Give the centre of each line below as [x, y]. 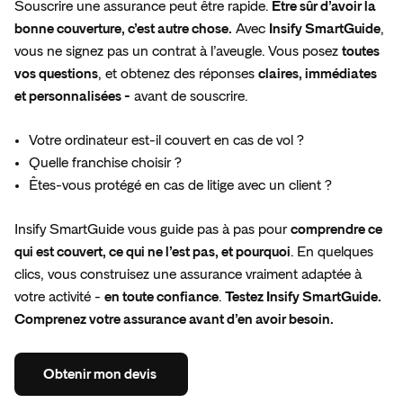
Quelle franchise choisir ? [105, 163]
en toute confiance [161, 297]
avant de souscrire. [189, 97]
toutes [361, 52]
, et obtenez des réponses [178, 74]
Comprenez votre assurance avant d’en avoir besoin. [174, 320]
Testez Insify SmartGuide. [303, 297]
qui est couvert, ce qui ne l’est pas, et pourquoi [152, 252]
